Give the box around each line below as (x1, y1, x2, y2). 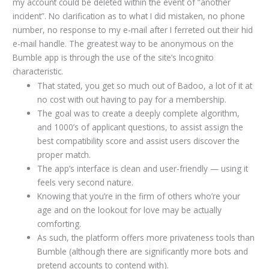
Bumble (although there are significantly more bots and (37, 246, 249, 258)
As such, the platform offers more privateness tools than (37, 232, 255, 244)
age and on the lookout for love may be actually (37, 204, 222, 216)
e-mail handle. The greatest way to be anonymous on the (13, 37, 234, 49)
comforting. (37, 218, 82, 230)
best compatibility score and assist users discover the (37, 135, 240, 147)
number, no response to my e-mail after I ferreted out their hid (13, 23, 253, 35)
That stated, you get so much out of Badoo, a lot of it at (37, 80, 253, 92)
